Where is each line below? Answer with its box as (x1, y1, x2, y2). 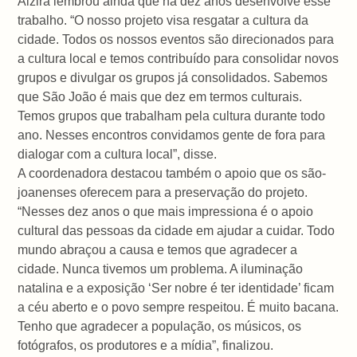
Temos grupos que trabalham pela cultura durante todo (18, 108, 326, 123)
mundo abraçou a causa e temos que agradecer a (18, 242, 298, 257)
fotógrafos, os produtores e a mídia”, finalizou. (18, 338, 274, 352)
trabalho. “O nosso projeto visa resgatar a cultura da (18, 13, 309, 27)
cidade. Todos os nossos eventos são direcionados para (18, 32, 335, 46)
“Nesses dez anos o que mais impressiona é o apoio (18, 204, 314, 218)
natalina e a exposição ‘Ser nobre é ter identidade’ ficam (18, 280, 335, 295)
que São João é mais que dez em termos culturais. (18, 89, 303, 104)
